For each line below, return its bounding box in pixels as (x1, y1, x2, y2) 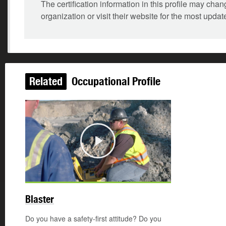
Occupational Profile (69, 75, 160, 88)
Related (29, 75, 63, 88)
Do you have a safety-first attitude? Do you (25, 213, 161, 224)
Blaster (25, 193, 54, 205)
